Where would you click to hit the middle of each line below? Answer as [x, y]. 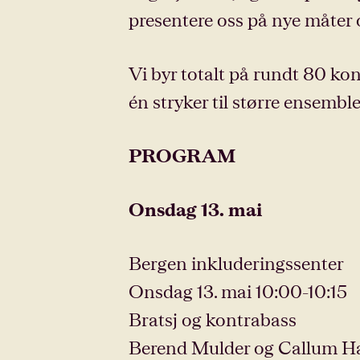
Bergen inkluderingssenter [236, 263]
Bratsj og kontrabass [213, 319]
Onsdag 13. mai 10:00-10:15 [238, 291]
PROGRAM [182, 155]
